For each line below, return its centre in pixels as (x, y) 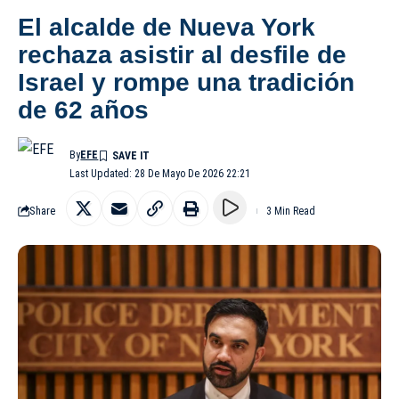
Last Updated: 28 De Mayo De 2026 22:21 (160, 173)
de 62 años (83, 110)
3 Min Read (291, 211)
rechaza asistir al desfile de (182, 54)
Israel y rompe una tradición (186, 82)
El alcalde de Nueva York (167, 27)
